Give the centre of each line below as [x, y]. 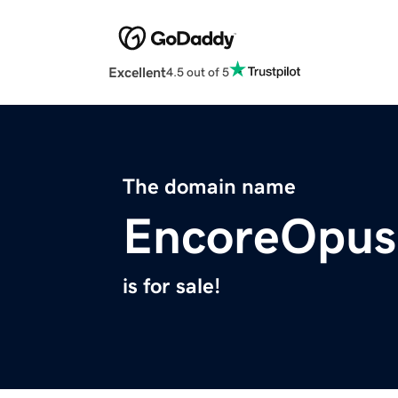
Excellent [137, 72]
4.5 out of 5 [198, 72]
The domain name [209, 187]
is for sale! [171, 287]
